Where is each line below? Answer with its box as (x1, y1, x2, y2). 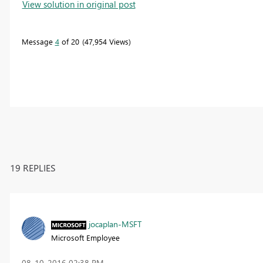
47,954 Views (84, 36, 129, 46)
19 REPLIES (9, 161, 56, 174)
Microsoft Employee (50, 232, 120, 242)
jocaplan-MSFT (88, 218, 141, 230)
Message (21, 36, 55, 46)
